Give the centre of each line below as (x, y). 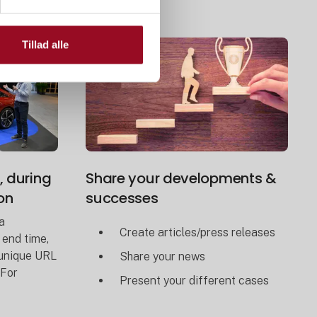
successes (122, 198)
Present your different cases (195, 281)
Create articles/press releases (198, 233)
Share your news (163, 257)
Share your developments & (181, 179)
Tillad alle (45, 45)
